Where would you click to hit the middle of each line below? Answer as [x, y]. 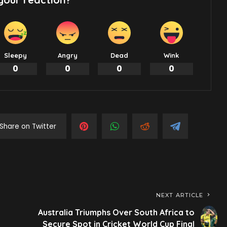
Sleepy [16, 55]
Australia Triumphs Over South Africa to [116, 213]
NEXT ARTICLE [180, 195]
